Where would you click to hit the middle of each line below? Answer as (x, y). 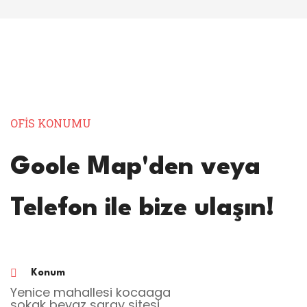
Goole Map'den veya (135, 168)
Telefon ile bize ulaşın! (142, 209)
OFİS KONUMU (51, 123)
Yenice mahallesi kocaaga (90, 292)
